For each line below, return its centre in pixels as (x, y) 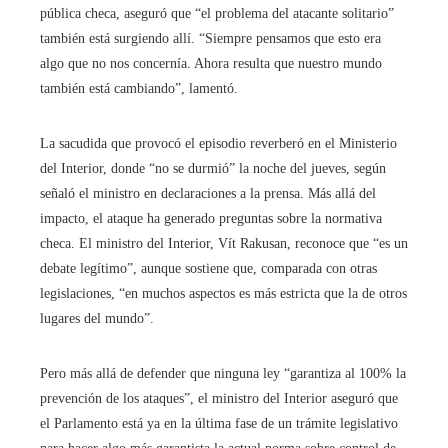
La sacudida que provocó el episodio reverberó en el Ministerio (218, 144)
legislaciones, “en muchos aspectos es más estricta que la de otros (223, 294)
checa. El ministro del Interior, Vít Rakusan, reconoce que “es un (224, 244)
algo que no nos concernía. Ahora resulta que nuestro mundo (211, 64)
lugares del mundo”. (97, 319)
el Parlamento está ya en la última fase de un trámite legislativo (219, 424)
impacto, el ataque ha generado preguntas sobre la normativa (211, 219)
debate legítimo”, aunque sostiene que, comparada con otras (208, 269)
